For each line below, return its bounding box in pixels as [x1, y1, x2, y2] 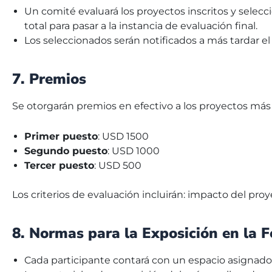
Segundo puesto [24, 144, 107, 157]
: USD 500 [94, 159, 141, 171]
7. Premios [12, 69, 86, 89]
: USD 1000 [107, 144, 160, 157]
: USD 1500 [98, 130, 149, 142]
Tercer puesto [24, 159, 94, 171]
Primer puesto [24, 130, 98, 142]
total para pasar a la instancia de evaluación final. [24, 19, 257, 32]
